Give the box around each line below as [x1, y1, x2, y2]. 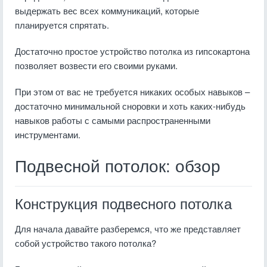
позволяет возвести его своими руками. [15, 59, 178, 72]
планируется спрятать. [15, 18, 109, 31]
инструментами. [15, 128, 80, 141]
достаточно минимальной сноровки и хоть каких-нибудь [15, 100, 246, 112]
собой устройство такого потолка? [15, 237, 156, 249]
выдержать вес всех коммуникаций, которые [15, 4, 199, 17]
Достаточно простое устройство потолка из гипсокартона [15, 45, 250, 57]
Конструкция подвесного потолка [15, 196, 232, 212]
